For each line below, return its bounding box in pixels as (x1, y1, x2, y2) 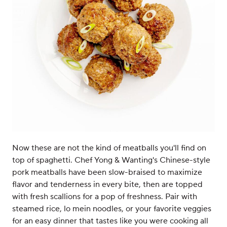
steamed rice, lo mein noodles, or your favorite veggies (12, 204, 211, 214)
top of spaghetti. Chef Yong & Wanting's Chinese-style (12, 155, 210, 165)
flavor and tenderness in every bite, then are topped (12, 179, 203, 190)
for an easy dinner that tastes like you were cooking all (12, 216, 208, 226)
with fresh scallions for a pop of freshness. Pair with (12, 192, 197, 202)
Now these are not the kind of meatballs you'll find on (12, 143, 206, 153)
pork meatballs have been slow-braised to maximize (12, 167, 202, 177)
